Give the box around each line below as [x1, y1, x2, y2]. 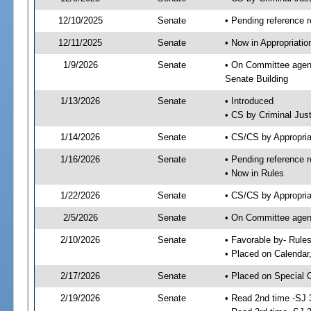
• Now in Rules [224, 167, 284, 178]
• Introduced [224, 95, 274, 106]
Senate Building [224, 73, 288, 84]
